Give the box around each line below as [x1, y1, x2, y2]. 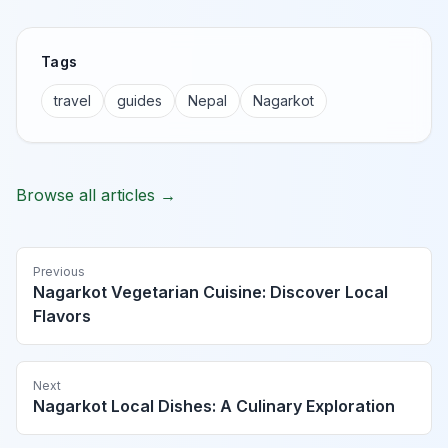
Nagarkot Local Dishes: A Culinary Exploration [33, 396, 395, 417]
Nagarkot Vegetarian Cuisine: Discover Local [33, 282, 388, 303]
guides [117, 92, 162, 110]
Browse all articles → [16, 185, 176, 206]
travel [54, 92, 91, 110]
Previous [33, 264, 85, 280]
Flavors [33, 306, 91, 327]
